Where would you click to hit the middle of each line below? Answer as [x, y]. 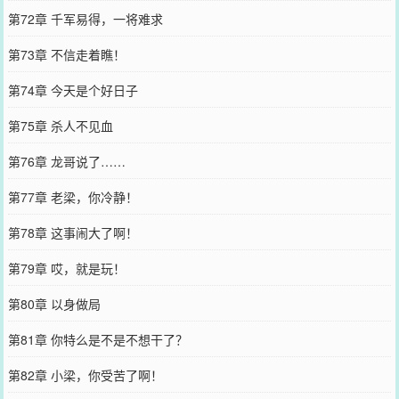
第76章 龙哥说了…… [66, 161]
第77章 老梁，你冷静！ [73, 197]
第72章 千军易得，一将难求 [85, 19]
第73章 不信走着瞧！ [66, 54]
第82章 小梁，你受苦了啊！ [85, 375]
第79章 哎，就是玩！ [66, 268]
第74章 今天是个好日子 [73, 90]
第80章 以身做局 [54, 304]
